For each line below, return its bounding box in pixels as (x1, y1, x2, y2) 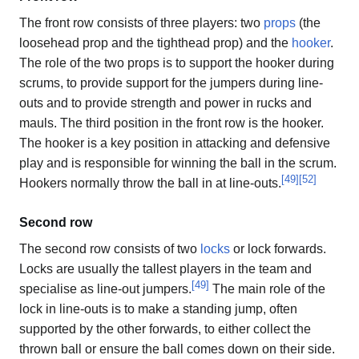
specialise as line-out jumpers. (19, 281, 192, 296)
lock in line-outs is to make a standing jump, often (19, 301, 297, 316)
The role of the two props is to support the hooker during (19, 55, 334, 70)
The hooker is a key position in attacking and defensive (19, 135, 330, 150)
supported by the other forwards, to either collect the (19, 321, 311, 336)
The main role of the (209, 281, 325, 296)
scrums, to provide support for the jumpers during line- (19, 75, 323, 90)
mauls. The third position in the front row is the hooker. (19, 115, 324, 130)
